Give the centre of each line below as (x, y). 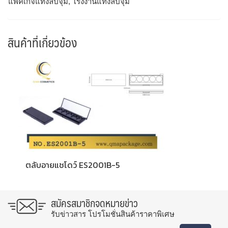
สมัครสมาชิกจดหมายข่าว (94, 203)
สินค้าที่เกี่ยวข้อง (42, 42)
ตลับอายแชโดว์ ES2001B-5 (73, 165)
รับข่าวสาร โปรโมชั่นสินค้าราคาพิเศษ (113, 214)
